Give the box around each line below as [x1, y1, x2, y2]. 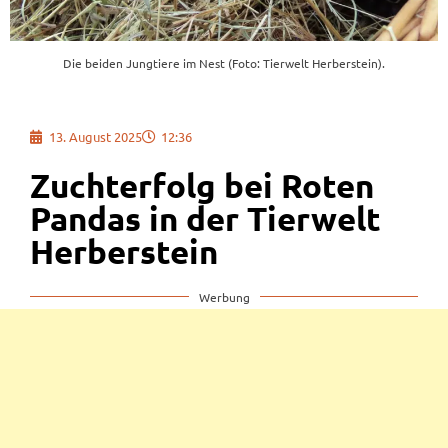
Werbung [198, 288, 250, 305]
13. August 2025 [49, 127, 142, 145]
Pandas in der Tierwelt [30, 199, 381, 237]
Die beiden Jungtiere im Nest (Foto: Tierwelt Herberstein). [63, 55, 385, 72]
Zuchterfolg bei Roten [30, 166, 374, 204]
